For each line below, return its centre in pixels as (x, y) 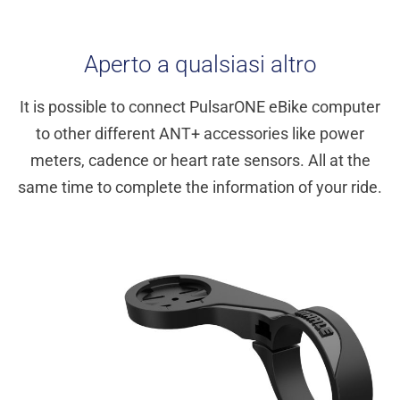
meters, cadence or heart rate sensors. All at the (200, 161)
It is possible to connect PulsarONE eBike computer (200, 107)
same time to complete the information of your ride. (200, 187)
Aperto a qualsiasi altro (200, 65)
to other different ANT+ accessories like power (200, 134)
